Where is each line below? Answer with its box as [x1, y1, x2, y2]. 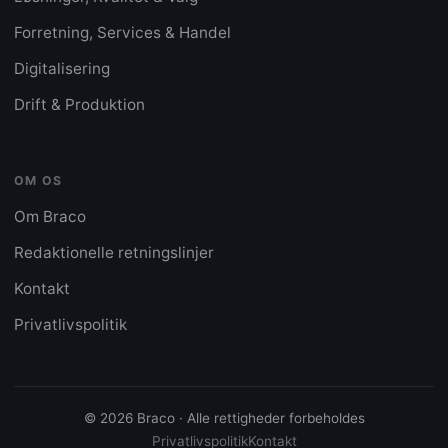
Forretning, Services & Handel [14, 22, 231, 42]
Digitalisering [14, 58, 110, 78]
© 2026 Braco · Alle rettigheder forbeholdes [83, 410, 365, 427]
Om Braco [14, 207, 86, 227]
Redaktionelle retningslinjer [14, 243, 214, 263]
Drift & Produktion [14, 94, 145, 114]
